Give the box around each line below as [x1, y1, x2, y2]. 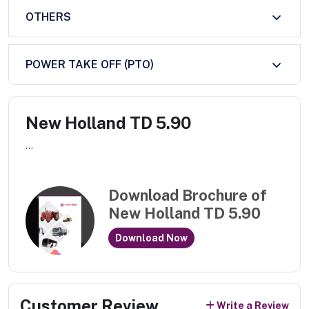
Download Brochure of [108, 186, 267, 205]
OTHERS [26, 10, 71, 24]
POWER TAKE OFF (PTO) [26, 58, 154, 72]
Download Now [115, 232, 188, 243]
